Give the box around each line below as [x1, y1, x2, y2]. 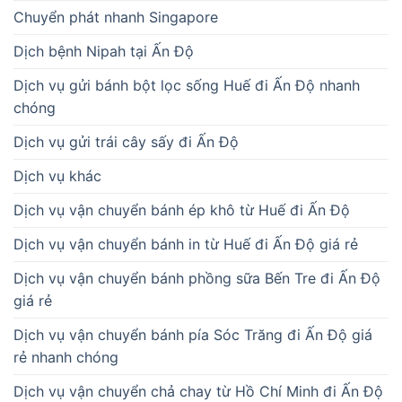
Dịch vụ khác [13, 167, 101, 186]
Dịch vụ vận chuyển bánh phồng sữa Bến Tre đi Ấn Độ [13, 269, 380, 288]
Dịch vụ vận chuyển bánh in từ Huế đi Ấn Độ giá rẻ [13, 235, 358, 254]
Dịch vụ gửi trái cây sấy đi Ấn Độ [13, 133, 239, 152]
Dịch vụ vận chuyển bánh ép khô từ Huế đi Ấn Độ [13, 201, 350, 220]
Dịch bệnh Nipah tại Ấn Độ [13, 42, 194, 61]
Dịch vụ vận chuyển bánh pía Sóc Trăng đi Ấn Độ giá [13, 326, 372, 345]
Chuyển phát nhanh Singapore [13, 8, 218, 27]
